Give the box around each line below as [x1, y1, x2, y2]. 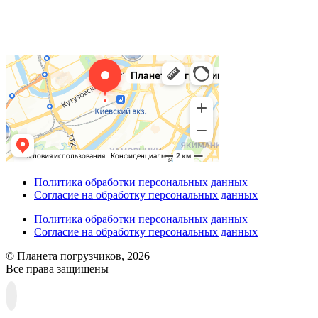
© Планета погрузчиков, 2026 [6, 250, 150, 263]
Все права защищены [6, 263, 109, 275]
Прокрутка [11, 286, 89, 305]
